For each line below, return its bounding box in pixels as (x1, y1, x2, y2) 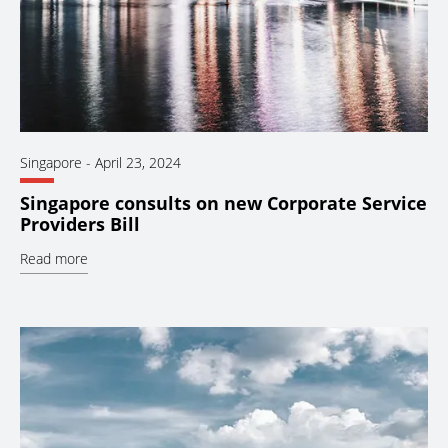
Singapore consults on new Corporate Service (20, 191, 427, 216)
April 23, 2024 (95, 152, 181, 172)
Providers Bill (20, 212, 140, 237)
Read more (20, 249, 88, 269)
